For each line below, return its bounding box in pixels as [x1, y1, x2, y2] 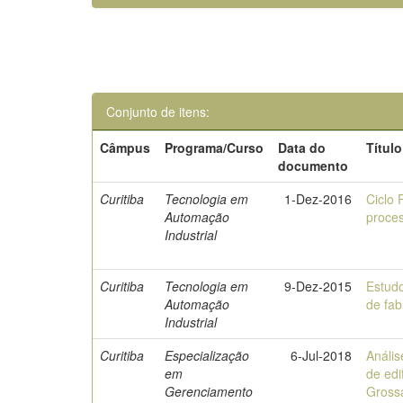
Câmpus [100, 139, 151, 157]
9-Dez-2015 [284, 277, 353, 295]
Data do [278, 139, 327, 157]
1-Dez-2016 [284, 190, 353, 208]
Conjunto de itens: [106, 103, 210, 121]
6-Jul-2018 [291, 346, 353, 364]
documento [278, 157, 349, 175]
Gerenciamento [165, 382, 254, 400]
